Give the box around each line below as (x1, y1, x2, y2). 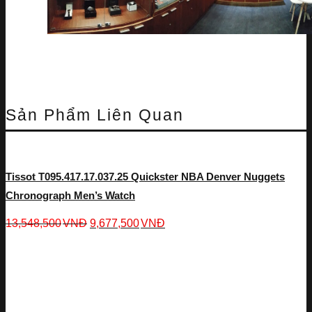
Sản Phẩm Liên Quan (6, 105, 184, 124)
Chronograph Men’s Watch (6, 189, 135, 201)
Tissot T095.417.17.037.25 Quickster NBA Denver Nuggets (6, 170, 285, 182)
